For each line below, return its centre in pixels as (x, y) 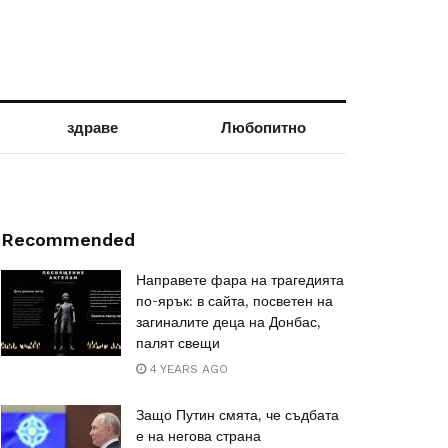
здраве (93, 128)
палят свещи (178, 343)
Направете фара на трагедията (240, 280)
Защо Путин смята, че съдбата (237, 415)
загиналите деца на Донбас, (228, 322)
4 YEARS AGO (187, 369)
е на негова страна (198, 436)
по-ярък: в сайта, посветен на (234, 301)
